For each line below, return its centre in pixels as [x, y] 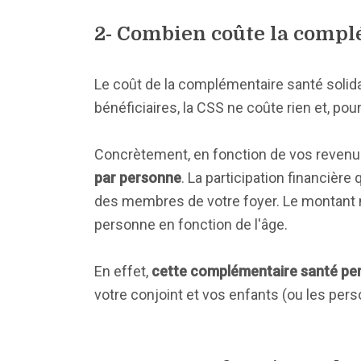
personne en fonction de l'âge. [191, 224]
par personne [138, 178]
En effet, [123, 271]
